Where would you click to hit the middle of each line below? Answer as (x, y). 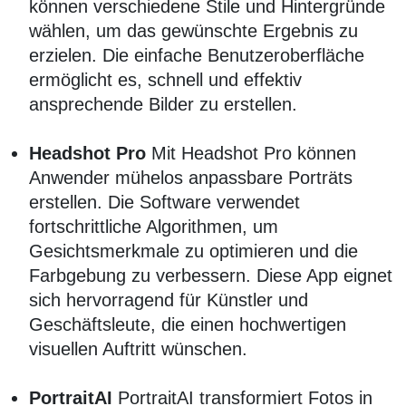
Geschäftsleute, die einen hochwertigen (188, 325)
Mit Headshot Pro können (251, 154)
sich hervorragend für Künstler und (169, 300)
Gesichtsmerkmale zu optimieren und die (193, 251)
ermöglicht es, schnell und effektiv (165, 80)
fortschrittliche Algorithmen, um (154, 227)
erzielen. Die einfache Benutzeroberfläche (197, 56)
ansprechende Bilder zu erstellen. (163, 105)
